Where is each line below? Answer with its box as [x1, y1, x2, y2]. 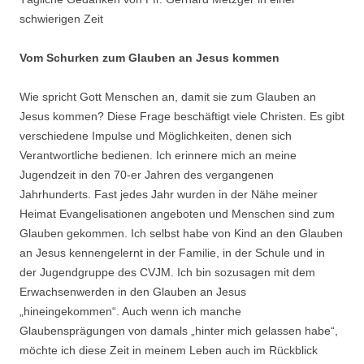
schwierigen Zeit [19, 12, 103, 26]
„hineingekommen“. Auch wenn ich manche [19, 305, 241, 318]
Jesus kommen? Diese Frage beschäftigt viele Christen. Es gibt [19, 110, 344, 123]
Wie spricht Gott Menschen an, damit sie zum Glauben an [19, 90, 316, 104]
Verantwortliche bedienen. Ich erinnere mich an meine [19, 149, 297, 162]
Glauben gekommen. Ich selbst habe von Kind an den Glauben [19, 227, 343, 240]
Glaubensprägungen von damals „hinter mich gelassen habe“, [19, 324, 338, 338]
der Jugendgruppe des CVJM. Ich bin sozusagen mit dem [19, 266, 315, 279]
